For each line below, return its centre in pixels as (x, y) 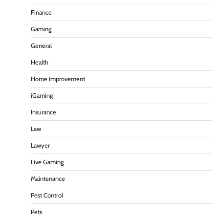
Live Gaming (47, 162)
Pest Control (47, 196)
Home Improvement (58, 79)
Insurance (44, 112)
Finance (41, 13)
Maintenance (48, 179)
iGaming (42, 96)
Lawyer (40, 146)
